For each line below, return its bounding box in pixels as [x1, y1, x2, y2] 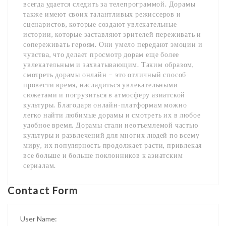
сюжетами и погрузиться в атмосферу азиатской [23, 90, 186, 99]
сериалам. [23, 161, 56, 169]
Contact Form [8, 184, 79, 196]
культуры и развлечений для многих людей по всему [23, 131, 200, 139]
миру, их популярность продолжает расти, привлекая [23, 141, 202, 149]
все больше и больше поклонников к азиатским [23, 151, 183, 159]
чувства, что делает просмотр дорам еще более [23, 50, 180, 59]
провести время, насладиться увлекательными [23, 80, 178, 89]
